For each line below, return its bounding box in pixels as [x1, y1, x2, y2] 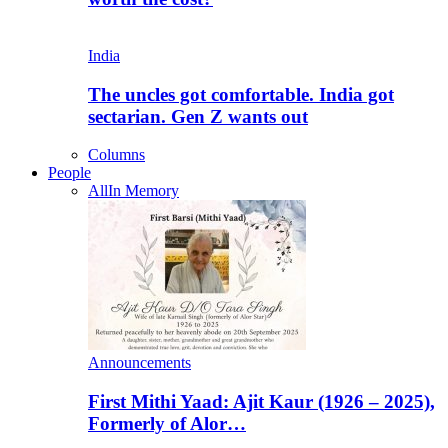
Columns [88, 146, 145, 164]
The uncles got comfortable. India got [88, 83, 394, 105]
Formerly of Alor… [88, 413, 246, 435]
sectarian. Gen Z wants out [88, 105, 308, 127]
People [48, 164, 91, 182]
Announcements [88, 354, 191, 372]
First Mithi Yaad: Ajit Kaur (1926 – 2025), [88, 391, 435, 413]
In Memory [108, 182, 179, 200]
